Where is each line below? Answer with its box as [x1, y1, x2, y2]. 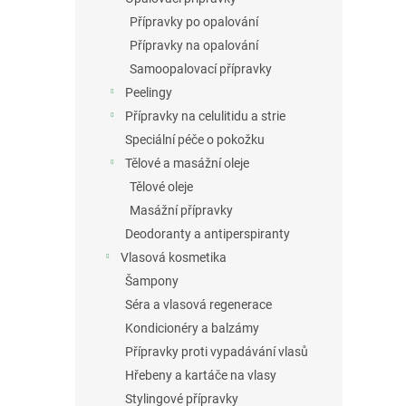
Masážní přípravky [130, 203, 233, 218]
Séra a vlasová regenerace [125, 297, 272, 313]
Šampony [125, 274, 179, 289]
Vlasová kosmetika [121, 250, 227, 266]
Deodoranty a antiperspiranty [125, 227, 290, 242]
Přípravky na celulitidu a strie [125, 109, 285, 124]
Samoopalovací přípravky [130, 62, 272, 77]
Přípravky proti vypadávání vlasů [125, 344, 308, 360]
